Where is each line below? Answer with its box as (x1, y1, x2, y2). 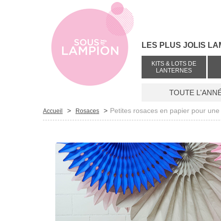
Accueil (43, 108, 63, 114)
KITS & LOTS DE (151, 60, 196, 67)
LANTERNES (156, 67, 192, 74)
